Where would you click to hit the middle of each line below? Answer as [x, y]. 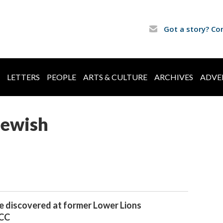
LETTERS [23, 77]
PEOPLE [61, 77]
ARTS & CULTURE [115, 77]
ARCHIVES [174, 77]
